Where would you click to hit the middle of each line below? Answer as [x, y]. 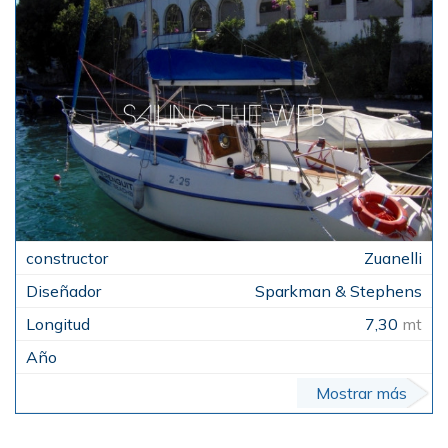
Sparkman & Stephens [338, 290]
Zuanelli [393, 257]
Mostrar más [361, 392]
